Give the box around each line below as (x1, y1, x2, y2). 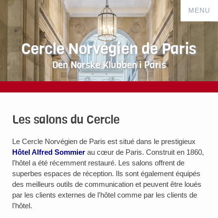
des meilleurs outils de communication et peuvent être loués (12, 180, 201, 188)
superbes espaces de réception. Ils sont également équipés (12, 169, 200, 178)
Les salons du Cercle (12, 111, 120, 127)
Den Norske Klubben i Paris (52, 58, 166, 72)
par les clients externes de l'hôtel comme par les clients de (12, 190, 197, 199)
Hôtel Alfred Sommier (12, 147, 85, 156)
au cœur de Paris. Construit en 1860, (85, 147, 204, 156)
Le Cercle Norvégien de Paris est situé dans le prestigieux (12, 137, 196, 145)
